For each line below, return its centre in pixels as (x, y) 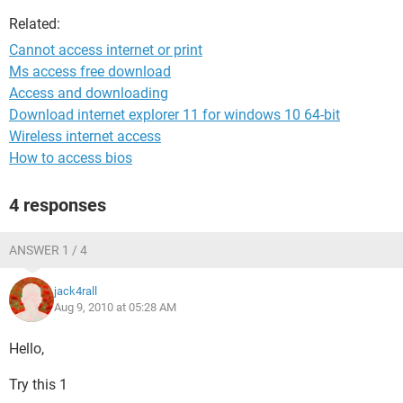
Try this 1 (38, 385)
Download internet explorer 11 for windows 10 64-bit (175, 115)
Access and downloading (89, 93)
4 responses (58, 205)
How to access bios (71, 158)
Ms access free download (90, 72)
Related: (35, 24)
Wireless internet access (85, 136)
